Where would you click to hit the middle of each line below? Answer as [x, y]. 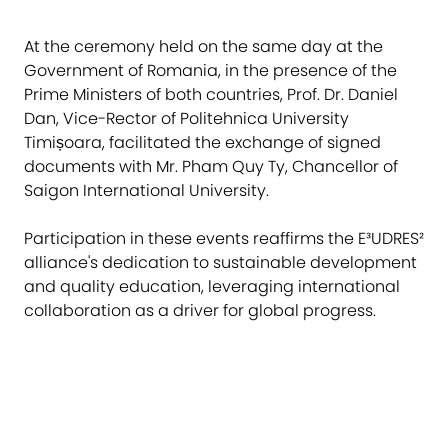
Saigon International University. [146, 190]
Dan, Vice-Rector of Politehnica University [186, 118]
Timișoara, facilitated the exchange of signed [202, 142]
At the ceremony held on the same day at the [203, 46]
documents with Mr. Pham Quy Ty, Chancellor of [211, 166]
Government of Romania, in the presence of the [210, 70]
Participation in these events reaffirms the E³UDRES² [224, 238]
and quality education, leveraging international [212, 286]
